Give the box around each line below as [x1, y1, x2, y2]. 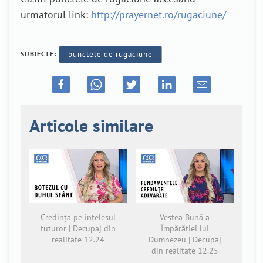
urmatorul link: [21, 8, 91, 22]
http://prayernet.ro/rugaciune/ [91, 8, 226, 22]
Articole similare [29, 113, 153, 137]
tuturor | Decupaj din [41, 223, 116, 234]
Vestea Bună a [160, 212, 210, 223]
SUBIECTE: [21, 49, 59, 59]
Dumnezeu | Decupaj [148, 234, 221, 245]
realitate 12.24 [52, 234, 105, 245]
